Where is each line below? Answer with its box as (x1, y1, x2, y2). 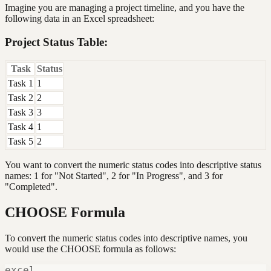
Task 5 (8, 135, 33, 146)
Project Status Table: (5, 35, 108, 48)
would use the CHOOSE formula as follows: (5, 243, 176, 254)
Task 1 (8, 77, 33, 88)
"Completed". (5, 181, 57, 192)
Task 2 (8, 92, 33, 103)
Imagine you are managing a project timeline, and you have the (5, 2, 244, 13)
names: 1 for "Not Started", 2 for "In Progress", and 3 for (5, 170, 223, 181)
